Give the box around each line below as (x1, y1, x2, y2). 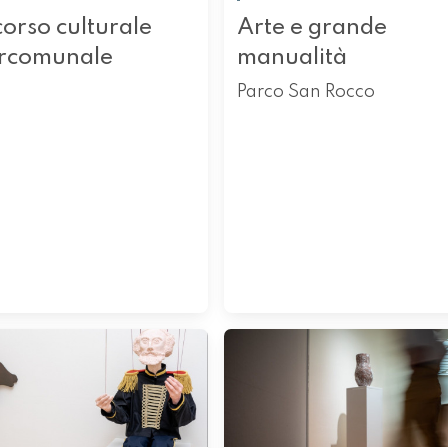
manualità (236, 45, 347, 69)
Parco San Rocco (236, 82, 375, 101)
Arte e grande (236, 15, 387, 39)
